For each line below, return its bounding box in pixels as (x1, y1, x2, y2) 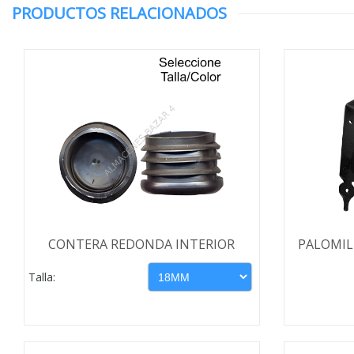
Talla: (28, 269, 55, 284)
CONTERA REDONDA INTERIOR (48, 235, 235, 253)
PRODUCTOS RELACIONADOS (12, 2, 227, 24)
